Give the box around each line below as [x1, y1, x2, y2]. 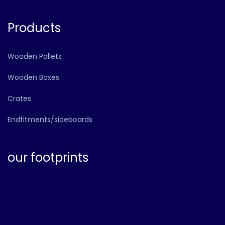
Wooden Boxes [8, 72, 59, 82]
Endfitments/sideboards [8, 114, 92, 125]
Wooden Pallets [8, 51, 62, 61]
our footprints [8, 149, 88, 166]
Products [8, 19, 61, 36]
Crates [8, 93, 31, 103]
